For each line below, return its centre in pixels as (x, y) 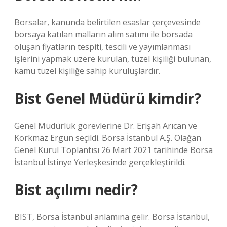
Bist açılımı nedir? (76, 190)
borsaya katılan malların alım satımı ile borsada (103, 34)
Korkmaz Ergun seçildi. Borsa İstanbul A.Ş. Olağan (108, 138)
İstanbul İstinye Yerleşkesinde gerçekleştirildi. (100, 162)
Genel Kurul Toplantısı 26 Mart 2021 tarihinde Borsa (113, 150)
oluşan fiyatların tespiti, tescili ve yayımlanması (102, 47)
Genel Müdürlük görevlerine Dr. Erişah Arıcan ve (106, 126)
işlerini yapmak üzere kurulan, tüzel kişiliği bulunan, (113, 59)
